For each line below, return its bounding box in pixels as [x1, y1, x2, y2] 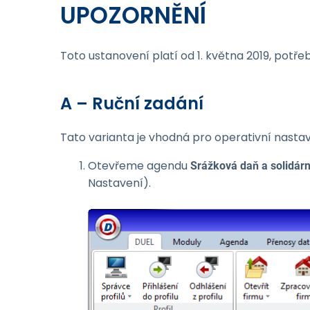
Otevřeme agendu [88, 158, 190, 174]
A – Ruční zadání [60, 92, 203, 115]
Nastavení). [88, 175, 151, 191]
